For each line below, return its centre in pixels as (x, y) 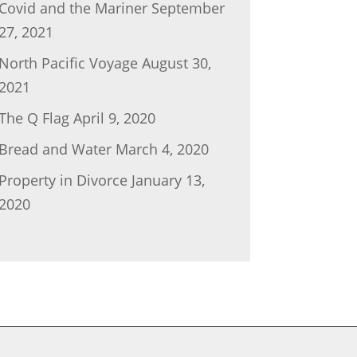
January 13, (168, 180)
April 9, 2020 (114, 118)
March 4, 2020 (162, 149)
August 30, (176, 63)
